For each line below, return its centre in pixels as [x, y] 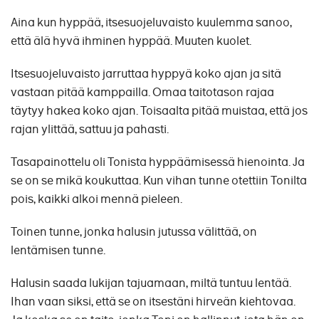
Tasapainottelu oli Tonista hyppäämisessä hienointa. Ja [158, 162]
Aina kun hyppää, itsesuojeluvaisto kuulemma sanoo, [151, 23]
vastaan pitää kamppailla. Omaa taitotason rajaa [142, 93]
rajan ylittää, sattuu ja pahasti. [90, 130]
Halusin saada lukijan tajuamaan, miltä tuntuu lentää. [151, 283]
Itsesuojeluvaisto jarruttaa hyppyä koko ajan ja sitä [146, 74]
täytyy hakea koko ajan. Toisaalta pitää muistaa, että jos [159, 111]
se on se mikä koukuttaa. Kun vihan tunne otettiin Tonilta [159, 181]
